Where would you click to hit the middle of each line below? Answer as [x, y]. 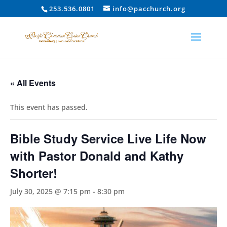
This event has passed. [49, 107]
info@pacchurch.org [149, 8]
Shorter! [34, 173]
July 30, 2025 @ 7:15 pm [50, 191]
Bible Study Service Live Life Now [108, 138]
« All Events [33, 83]
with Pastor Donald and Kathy [97, 156]
